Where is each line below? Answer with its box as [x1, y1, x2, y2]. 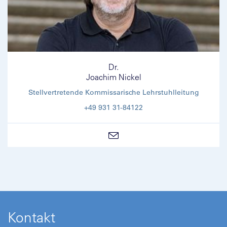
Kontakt [8, 208, 55, 226]
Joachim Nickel [86, 71, 141, 82]
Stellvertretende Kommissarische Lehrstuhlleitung [28, 87, 199, 97]
